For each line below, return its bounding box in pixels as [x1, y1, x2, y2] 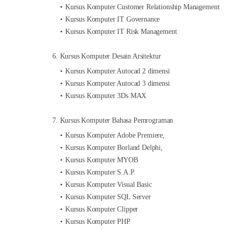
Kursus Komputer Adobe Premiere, [65, 131, 165, 139]
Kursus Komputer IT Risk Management [65, 28, 177, 35]
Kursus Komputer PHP [65, 218, 130, 225]
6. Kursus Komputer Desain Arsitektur [52, 52, 161, 60]
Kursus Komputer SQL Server [65, 193, 151, 201]
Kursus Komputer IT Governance [65, 15, 160, 23]
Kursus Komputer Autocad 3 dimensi [65, 80, 170, 87]
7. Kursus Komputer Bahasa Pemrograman [52, 117, 174, 124]
